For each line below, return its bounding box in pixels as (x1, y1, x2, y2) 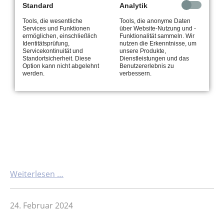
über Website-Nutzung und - (119, 24, 196, 32)
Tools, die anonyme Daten (119, 17, 190, 24)
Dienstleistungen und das (119, 54, 189, 62)
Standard (22, 1, 53, 9)
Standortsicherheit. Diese (22, 54, 91, 62)
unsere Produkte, (119, 47, 166, 54)
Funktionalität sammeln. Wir (119, 32, 194, 39)
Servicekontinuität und (22, 47, 83, 54)
